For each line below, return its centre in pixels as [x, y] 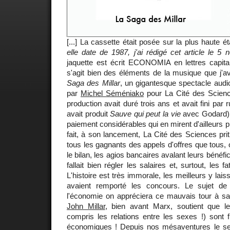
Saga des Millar [93, 83]
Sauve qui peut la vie [145, 113]
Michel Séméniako [112, 93]
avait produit [89, 113]
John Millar [86, 206]
